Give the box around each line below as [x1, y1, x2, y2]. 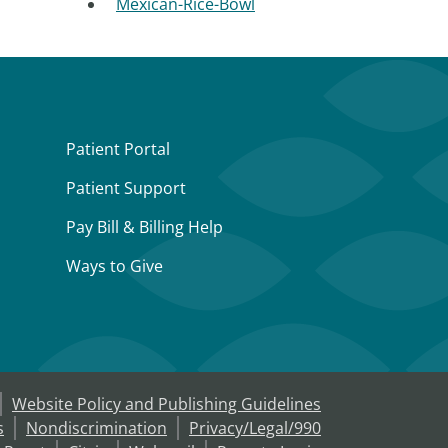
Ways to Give [66, 255, 163, 277]
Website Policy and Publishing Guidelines [12, 393, 321, 415]
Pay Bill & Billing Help [66, 216, 223, 238]
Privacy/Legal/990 [189, 417, 321, 439]
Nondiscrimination [26, 417, 167, 439]
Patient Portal [66, 138, 170, 160]
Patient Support [66, 177, 186, 199]
